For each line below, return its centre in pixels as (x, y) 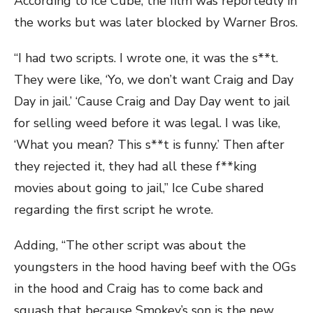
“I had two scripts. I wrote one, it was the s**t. (146, 58)
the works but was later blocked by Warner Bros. (156, 22)
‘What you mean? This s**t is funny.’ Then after (149, 144)
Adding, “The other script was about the (130, 245)
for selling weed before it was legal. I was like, (147, 123)
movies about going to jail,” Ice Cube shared (139, 188)
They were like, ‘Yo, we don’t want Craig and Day (154, 79)
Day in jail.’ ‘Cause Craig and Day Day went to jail (152, 101)
